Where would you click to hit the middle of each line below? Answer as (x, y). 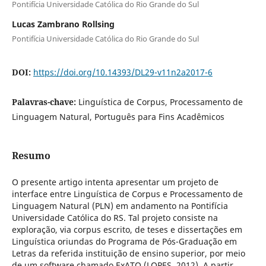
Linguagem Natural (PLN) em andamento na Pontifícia (120, 205)
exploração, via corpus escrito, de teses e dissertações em (127, 229)
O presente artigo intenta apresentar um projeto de (115, 182)
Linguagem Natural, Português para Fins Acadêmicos (118, 116)
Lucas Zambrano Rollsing (63, 24)
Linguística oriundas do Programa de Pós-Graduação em (124, 241)
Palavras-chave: (45, 102)
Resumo (31, 155)
